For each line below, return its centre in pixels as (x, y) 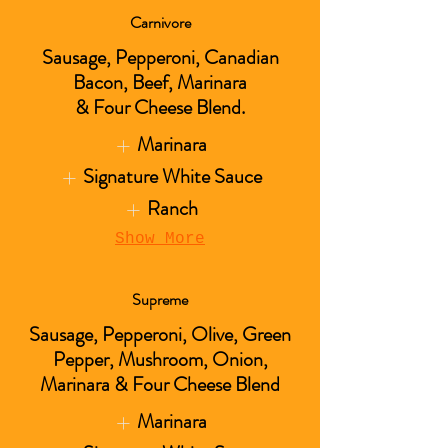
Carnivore (160, 22)
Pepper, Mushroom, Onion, (160, 359)
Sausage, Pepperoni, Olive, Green (160, 334)
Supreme (160, 299)
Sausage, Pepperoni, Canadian (160, 57)
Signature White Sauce (172, 176)
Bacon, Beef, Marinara (160, 82)
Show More (160, 239)
